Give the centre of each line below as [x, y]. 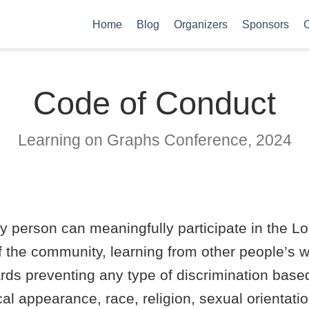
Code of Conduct [154, 103]
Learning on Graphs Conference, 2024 [154, 140]
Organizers [200, 24]
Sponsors [265, 24]
